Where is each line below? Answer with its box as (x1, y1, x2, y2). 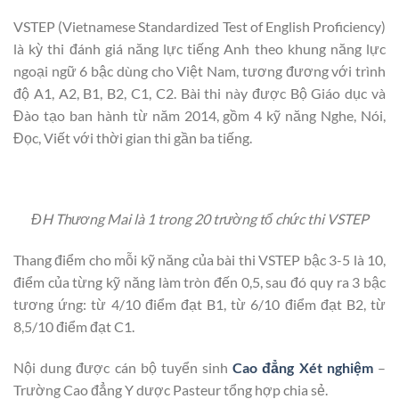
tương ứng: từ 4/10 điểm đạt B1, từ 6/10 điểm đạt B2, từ (13, 296, 386, 313)
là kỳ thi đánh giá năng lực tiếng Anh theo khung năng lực (13, 39, 386, 57)
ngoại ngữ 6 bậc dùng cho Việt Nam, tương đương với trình (13, 61, 386, 79)
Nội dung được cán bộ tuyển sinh (13, 358, 233, 376)
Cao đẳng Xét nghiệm (232, 358, 373, 376)
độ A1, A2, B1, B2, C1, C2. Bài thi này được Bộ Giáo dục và (13, 84, 386, 102)
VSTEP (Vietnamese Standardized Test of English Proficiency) (13, 17, 386, 35)
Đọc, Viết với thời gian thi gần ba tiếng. (13, 128, 252, 146)
